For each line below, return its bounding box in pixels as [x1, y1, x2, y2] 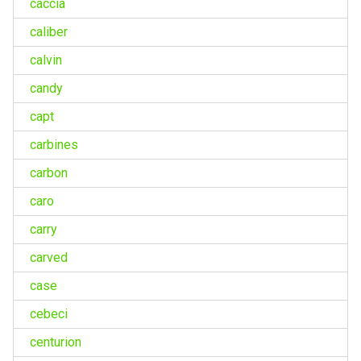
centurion [29, 334, 81, 350]
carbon [29, 164, 68, 180]
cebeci [29, 305, 68, 322]
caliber [29, 23, 68, 39]
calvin [29, 52, 62, 68]
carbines [29, 136, 78, 152]
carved [29, 249, 68, 265]
